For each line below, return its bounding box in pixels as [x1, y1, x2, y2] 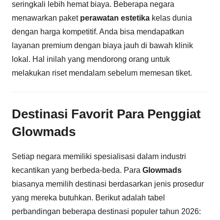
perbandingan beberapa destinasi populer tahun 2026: [12, 207, 201, 216]
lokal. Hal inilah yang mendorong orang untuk [12, 55, 170, 63]
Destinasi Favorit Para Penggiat [12, 106, 201, 121]
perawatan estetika [80, 13, 150, 22]
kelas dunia [150, 13, 192, 22]
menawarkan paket [12, 13, 80, 22]
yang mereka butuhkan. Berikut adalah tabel [12, 193, 165, 202]
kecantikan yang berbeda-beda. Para [12, 166, 142, 175]
